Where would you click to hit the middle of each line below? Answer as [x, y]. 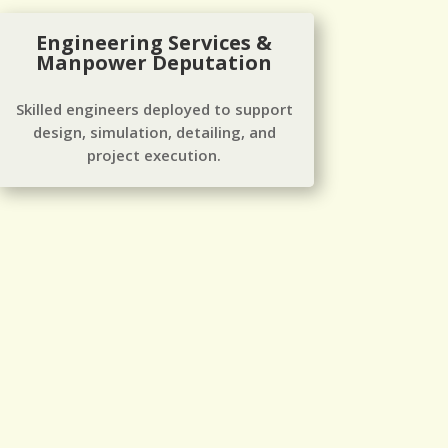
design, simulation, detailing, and [154, 131]
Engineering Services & [154, 42]
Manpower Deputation [154, 62]
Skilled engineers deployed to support [154, 108]
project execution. [154, 154]
